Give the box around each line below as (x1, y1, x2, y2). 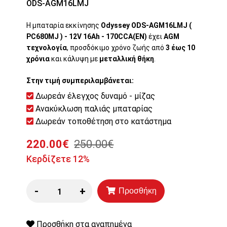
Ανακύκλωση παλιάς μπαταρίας (33, 104, 153, 114)
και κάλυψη (50, 55, 89, 63)
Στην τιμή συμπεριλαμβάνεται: (26, 77, 134, 85)
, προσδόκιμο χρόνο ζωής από (67, 44, 166, 52)
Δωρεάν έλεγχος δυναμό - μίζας (33, 91, 156, 101)
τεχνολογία (26, 44, 67, 52)
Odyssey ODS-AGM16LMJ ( (101, 21, 192, 30)
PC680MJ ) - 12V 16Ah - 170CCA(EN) (26, 32, 149, 41)
